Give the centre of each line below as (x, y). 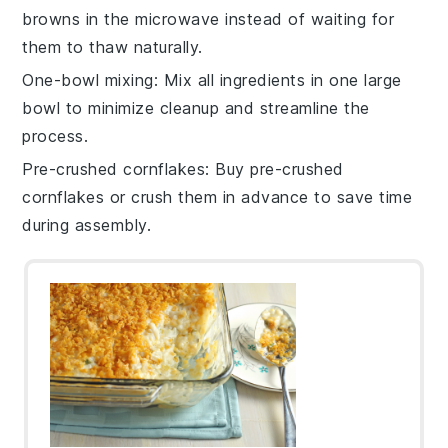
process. (55, 135)
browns (51, 18)
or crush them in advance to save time (258, 196)
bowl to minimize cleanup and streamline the (196, 107)
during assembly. (87, 224)
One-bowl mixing (88, 79)
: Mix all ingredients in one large (277, 79)
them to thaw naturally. (112, 46)
